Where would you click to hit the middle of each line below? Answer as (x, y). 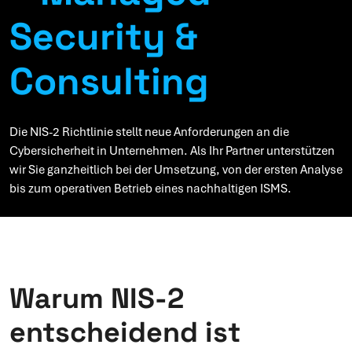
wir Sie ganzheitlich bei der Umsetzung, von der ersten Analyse (176, 170)
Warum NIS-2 (97, 299)
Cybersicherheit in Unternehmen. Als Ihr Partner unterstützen (172, 151)
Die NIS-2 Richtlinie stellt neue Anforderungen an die (149, 132)
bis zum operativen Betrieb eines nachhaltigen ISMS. (152, 189)
